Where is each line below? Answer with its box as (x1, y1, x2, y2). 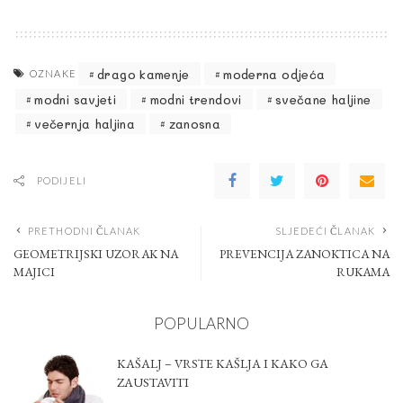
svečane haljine (275, 92, 372, 108)
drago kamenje (97, 66, 190, 82)
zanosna (168, 116, 221, 132)
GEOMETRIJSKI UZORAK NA (13, 246, 178, 263)
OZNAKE (30, 67, 76, 80)
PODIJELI (37, 175, 86, 187)
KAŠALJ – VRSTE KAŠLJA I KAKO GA (117, 355, 328, 372)
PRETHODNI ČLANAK (28, 225, 141, 237)
